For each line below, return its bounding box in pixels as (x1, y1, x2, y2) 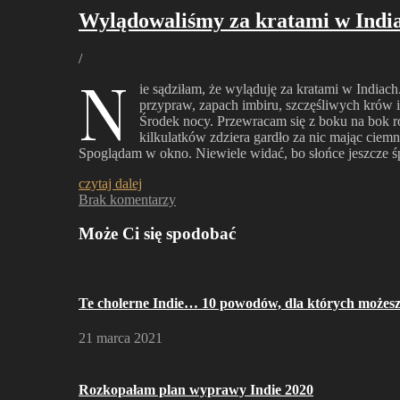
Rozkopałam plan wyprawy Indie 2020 (79, 381, 313, 397)
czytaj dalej (79, 175, 142, 191)
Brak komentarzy (79, 191, 176, 207)
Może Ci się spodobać (79, 224, 236, 244)
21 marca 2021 (79, 330, 162, 346)
